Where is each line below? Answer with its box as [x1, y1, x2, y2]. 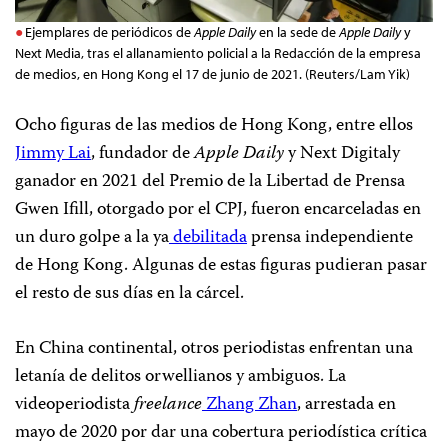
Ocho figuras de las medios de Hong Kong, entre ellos [15, 111, 413, 142]
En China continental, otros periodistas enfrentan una [15, 334, 413, 365]
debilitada [173, 223, 247, 254]
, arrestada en [297, 390, 396, 421]
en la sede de [256, 23, 340, 42]
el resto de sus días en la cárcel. [15, 279, 244, 310]
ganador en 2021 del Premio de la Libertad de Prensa [15, 167, 405, 198]
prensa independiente [247, 223, 413, 254]
